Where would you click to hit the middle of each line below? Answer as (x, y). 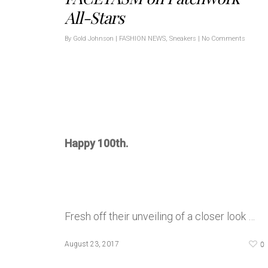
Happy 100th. (96, 143)
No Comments (223, 38)
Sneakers (183, 38)
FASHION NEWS (142, 38)
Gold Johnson (93, 38)
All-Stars (94, 17)
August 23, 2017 (92, 244)
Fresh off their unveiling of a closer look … (160, 216)
